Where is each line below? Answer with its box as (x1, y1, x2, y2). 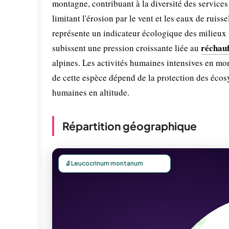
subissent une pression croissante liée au (52, 42, 201, 54)
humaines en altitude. (52, 86, 129, 98)
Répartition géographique (62, 119, 197, 133)
